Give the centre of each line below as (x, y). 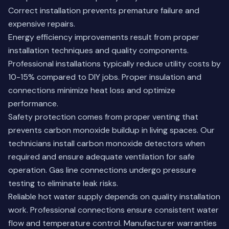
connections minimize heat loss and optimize (92, 90)
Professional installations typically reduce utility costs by (114, 64)
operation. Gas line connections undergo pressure (102, 170)
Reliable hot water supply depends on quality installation (114, 197)
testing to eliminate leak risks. (63, 183)
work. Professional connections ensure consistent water (113, 210)
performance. (33, 104)
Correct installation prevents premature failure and (104, 10)
